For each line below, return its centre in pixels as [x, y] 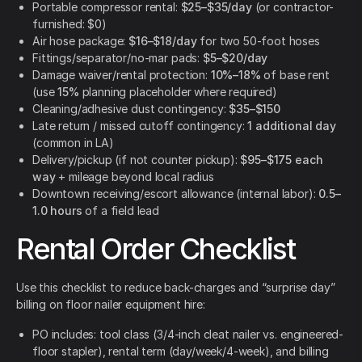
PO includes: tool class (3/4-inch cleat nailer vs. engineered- [188, 335]
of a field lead [121, 211]
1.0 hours [57, 211]
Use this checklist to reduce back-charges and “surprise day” [176, 288]
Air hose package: [81, 41]
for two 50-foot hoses [258, 41]
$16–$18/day [163, 41]
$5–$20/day [235, 58]
